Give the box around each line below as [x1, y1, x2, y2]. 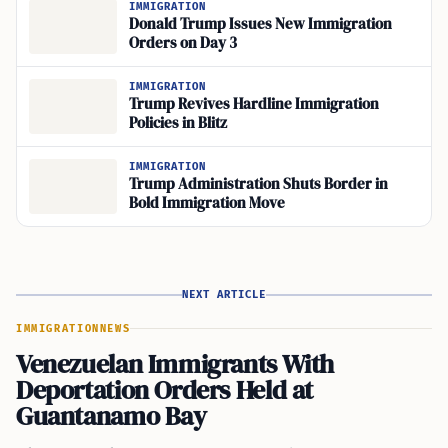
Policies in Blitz [129, 113, 227, 134]
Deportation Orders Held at [16, 371, 314, 408]
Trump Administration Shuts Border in [129, 174, 388, 195]
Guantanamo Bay [16, 397, 207, 434]
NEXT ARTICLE [181, 287, 267, 301]
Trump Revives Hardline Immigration [129, 94, 379, 115]
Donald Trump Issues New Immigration [129, 14, 392, 35]
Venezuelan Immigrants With [16, 345, 335, 382]
